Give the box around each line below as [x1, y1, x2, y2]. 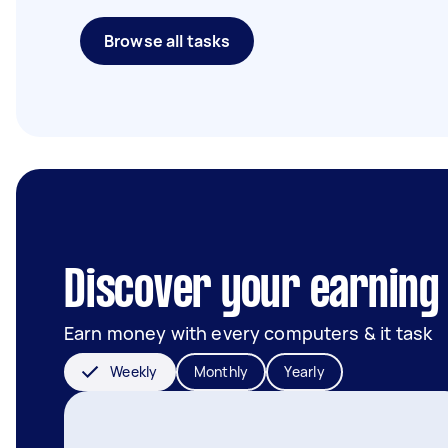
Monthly [193, 362, 249, 381]
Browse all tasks [104, 30, 231, 52]
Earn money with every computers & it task [64, 321, 433, 345]
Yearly [284, 362, 325, 381]
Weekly [110, 362, 158, 381]
